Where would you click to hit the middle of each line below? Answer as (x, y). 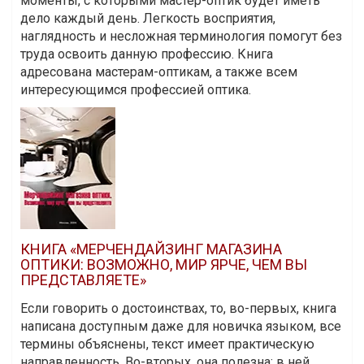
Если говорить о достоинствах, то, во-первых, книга (178, 309)
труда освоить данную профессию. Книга (147, 54)
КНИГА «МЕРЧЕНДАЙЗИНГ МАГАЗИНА (151, 249)
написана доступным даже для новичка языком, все (181, 327)
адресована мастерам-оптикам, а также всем (159, 72)
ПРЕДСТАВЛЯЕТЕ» (83, 280)
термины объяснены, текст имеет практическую (167, 344)
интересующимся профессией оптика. (136, 90)
